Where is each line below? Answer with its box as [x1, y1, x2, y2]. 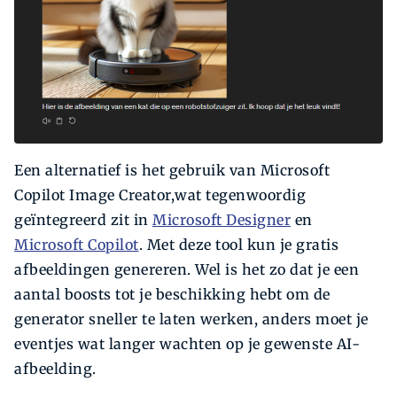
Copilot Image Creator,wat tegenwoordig [14, 185, 306, 204]
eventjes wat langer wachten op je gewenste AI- [14, 334, 360, 353]
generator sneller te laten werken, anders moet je [14, 309, 369, 328]
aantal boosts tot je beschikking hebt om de [14, 284, 331, 303]
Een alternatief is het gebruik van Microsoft [14, 160, 330, 179]
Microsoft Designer [152, 210, 291, 229]
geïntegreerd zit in [14, 210, 152, 229]
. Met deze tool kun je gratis [138, 235, 339, 253]
